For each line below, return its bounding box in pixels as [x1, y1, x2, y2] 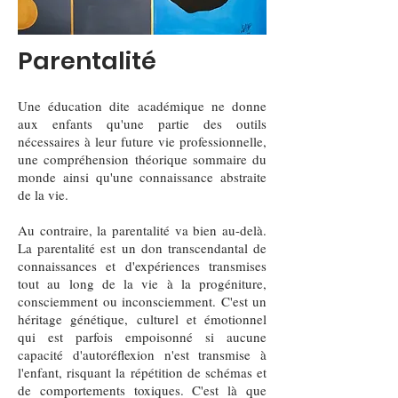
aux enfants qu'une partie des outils [18, 115, 267, 132]
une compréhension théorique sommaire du [18, 150, 267, 168]
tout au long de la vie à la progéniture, [18, 275, 267, 292]
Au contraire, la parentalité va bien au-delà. [18, 221, 267, 239]
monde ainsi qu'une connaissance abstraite [18, 168, 267, 186]
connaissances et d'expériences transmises [18, 257, 267, 275]
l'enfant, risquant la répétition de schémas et [18, 363, 267, 381]
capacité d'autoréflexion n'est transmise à [18, 346, 267, 363]
